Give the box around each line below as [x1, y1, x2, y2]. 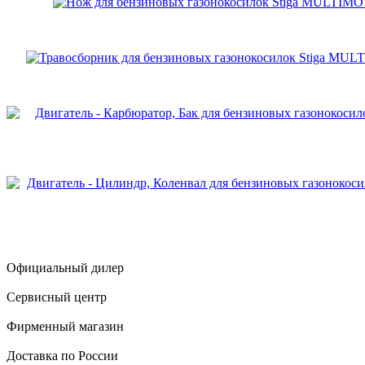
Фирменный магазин [7, 319, 124, 333]
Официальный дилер [7, 260, 124, 275]
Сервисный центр [7, 289, 107, 304]
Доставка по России [7, 348, 118, 363]
